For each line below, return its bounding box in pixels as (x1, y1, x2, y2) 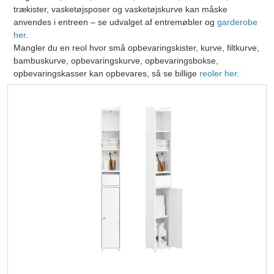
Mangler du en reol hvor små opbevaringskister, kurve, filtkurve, (13, 43, 260, 53)
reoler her (199, 68, 237, 78)
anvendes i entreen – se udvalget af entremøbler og (13, 17, 218, 27)
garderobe (217, 17, 258, 27)
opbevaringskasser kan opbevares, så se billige (13, 68, 200, 78)
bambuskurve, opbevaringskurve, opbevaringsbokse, (13, 56, 219, 65)
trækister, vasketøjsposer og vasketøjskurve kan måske (13, 4, 228, 14)
